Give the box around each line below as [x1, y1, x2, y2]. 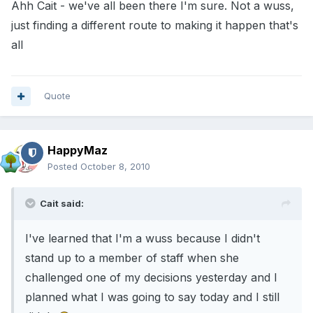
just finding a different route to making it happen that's [11, 18, 298, 33]
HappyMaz [48, 143, 108, 158]
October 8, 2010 [80, 161, 150, 173]
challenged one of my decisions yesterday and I [25, 270, 277, 285]
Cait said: [40, 198, 84, 210]
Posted [48, 161, 80, 173]
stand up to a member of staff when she [25, 251, 239, 265]
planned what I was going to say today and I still [25, 290, 279, 305]
